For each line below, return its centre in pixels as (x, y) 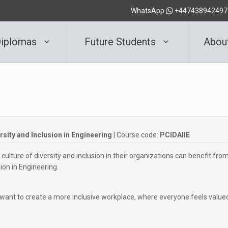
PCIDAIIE (175, 135)
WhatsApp (148, 11)
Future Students (121, 42)
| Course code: (136, 135)
